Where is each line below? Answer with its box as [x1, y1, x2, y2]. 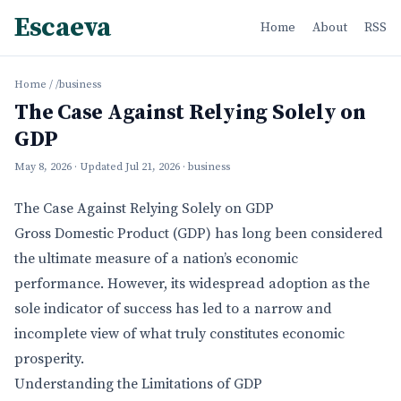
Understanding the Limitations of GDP [14, 375, 262, 393]
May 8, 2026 [14, 160, 72, 174]
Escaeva [14, 11, 111, 45]
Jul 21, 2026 [125, 160, 180, 174]
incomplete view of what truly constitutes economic [14, 325, 345, 343]
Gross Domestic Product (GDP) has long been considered [14, 225, 383, 243]
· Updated [74, 160, 125, 174]
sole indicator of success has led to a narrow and [14, 300, 332, 318]
